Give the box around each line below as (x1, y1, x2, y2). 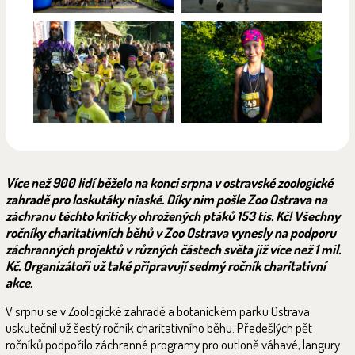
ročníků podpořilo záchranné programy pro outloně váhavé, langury (6, 336, 340, 353)
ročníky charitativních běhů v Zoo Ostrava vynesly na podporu (6, 224, 336, 241)
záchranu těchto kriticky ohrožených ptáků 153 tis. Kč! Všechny (6, 208, 340, 224)
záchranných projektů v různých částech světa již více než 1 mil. (6, 241, 341, 258)
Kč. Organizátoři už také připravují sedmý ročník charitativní (6, 258, 326, 274)
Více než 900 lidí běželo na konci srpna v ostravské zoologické (6, 174, 333, 191)
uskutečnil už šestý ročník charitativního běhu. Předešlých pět (6, 319, 312, 336)
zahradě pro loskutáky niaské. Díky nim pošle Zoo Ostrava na (6, 191, 327, 208)
